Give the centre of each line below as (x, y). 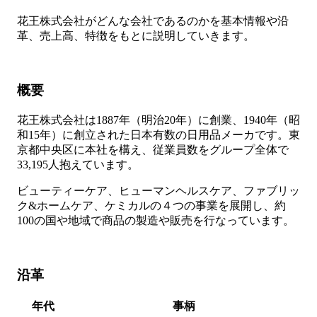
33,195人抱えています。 (78, 164)
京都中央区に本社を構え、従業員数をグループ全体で (153, 149)
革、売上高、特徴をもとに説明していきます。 (136, 36)
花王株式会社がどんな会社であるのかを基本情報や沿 (153, 21)
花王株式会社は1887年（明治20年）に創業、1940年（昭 (158, 120)
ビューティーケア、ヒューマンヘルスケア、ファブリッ (158, 190)
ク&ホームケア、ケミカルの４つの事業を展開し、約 (151, 205)
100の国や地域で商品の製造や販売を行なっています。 (156, 220)
